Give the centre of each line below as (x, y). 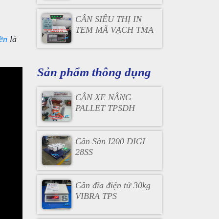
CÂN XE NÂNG (103, 97)
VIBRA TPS (96, 196)
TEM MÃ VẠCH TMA (114, 30)
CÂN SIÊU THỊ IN (108, 19)
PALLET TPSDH (105, 108)
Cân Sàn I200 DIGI (110, 141)
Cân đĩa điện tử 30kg (113, 185)
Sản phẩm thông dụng (94, 72)
